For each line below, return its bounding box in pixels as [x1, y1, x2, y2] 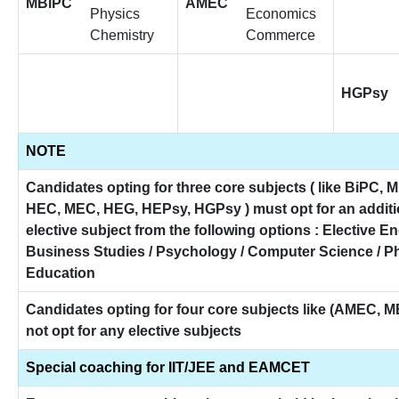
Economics [246, 6, 316, 21]
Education [26, 265, 95, 281]
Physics [90, 6, 140, 21]
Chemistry [90, 28, 154, 43]
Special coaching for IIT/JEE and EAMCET [26, 360, 310, 375]
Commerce [246, 28, 315, 43]
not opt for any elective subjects [26, 323, 241, 338]
